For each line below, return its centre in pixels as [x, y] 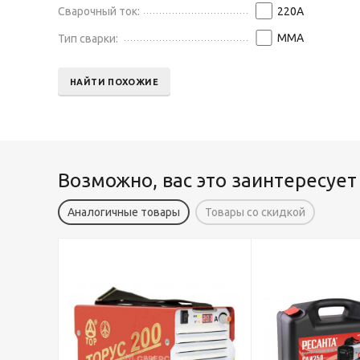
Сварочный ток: [99, 11]
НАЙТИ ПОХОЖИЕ [114, 82]
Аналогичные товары [124, 212]
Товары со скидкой [256, 212]
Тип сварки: [88, 38]
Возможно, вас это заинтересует [207, 180]
